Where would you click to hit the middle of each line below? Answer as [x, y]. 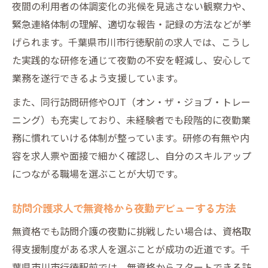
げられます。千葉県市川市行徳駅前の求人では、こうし [131, 42]
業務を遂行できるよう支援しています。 [98, 77]
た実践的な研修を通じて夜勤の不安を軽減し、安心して [132, 60]
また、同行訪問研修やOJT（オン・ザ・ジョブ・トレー [131, 101]
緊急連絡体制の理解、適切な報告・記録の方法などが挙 [132, 24]
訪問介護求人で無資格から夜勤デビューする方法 [124, 208]
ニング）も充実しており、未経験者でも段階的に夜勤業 [131, 119]
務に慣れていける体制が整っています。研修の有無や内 [131, 137]
